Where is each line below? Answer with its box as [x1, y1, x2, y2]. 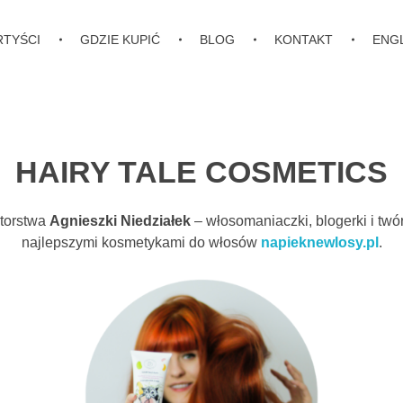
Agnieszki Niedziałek [49, 212, 191, 228]
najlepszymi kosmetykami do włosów [21, 234, 261, 250]
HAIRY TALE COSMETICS [15, 155, 388, 189]
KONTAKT [274, 32, 334, 47]
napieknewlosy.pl [260, 234, 379, 250]
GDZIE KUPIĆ [80, 32, 161, 47]
